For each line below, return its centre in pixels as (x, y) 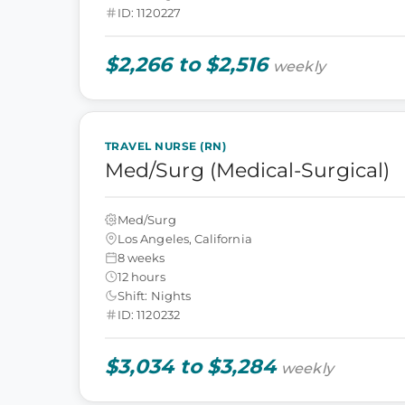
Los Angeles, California (185, 238)
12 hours (141, 276)
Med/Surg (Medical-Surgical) (247, 170)
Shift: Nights (154, 295)
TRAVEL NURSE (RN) (166, 146)
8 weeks (141, 257)
